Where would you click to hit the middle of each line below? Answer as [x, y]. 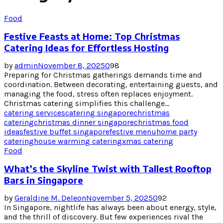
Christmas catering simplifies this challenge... [87, 103]
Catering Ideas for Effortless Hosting [86, 47]
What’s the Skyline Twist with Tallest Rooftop [108, 168]
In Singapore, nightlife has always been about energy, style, [110, 207]
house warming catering [78, 141]
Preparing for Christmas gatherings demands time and [103, 75]
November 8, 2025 [71, 65]
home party [177, 131]
